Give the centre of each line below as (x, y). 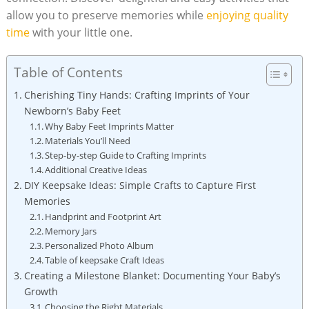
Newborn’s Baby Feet (72, 110)
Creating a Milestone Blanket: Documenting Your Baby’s (152, 275)
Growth (41, 291)
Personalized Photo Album (100, 245)
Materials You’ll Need (88, 140)
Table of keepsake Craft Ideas (105, 260)
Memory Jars (71, 231)
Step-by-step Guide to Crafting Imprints (126, 155)
